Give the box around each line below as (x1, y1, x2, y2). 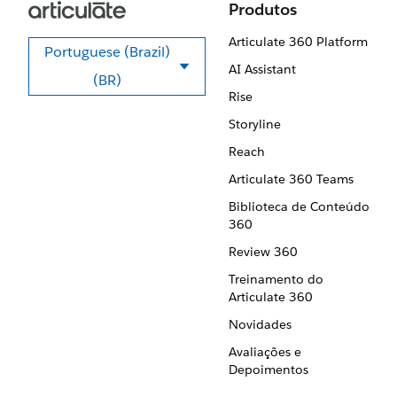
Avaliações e (228, 344, 301, 360)
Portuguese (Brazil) (44, 43, 170, 61)
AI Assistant (228, 61, 296, 77)
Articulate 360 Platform (228, 34, 368, 50)
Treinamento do (228, 271, 323, 287)
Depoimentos (228, 362, 308, 378)
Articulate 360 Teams (228, 171, 354, 187)
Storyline (228, 116, 281, 132)
